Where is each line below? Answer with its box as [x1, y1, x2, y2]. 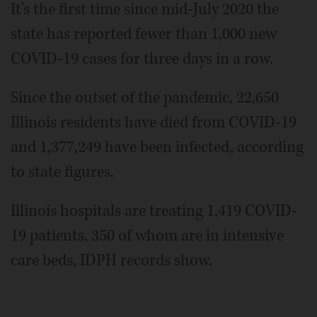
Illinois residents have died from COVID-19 [11, 112, 296, 134]
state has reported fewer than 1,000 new [11, 23, 277, 45]
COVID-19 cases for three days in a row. [11, 48, 273, 70]
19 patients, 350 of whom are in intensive [11, 225, 284, 247]
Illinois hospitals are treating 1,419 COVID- [11, 200, 297, 222]
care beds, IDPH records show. [11, 250, 212, 272]
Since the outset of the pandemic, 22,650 [11, 87, 279, 109]
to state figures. [11, 161, 114, 183]
